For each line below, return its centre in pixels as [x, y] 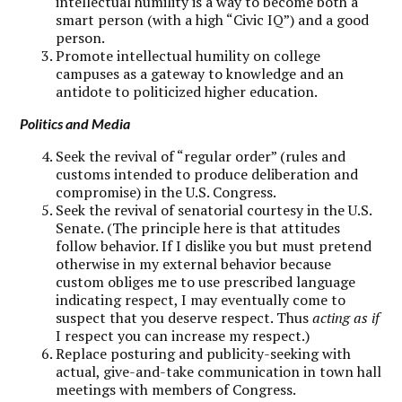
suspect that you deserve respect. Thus [184, 317]
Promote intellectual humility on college [188, 55]
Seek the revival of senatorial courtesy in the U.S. [214, 210]
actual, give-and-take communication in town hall [219, 371]
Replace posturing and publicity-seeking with [204, 353]
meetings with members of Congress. [176, 389]
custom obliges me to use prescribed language [206, 281]
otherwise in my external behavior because [194, 263]
